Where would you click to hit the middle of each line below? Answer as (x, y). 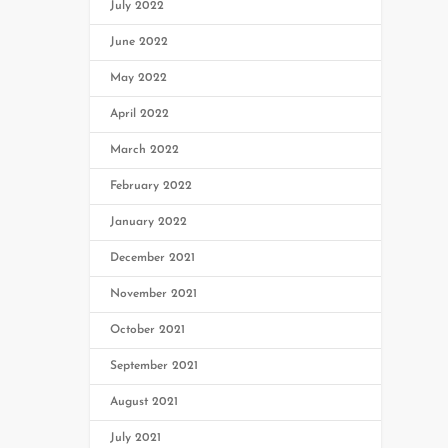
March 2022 (145, 149)
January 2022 (149, 221)
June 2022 (139, 41)
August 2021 (144, 401)
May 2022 (139, 77)
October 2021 (148, 329)
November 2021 (154, 293)
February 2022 (151, 185)
